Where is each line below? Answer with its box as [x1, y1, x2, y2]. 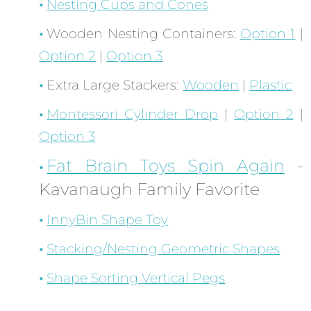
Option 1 [240, 26, 296, 42]
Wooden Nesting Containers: [47, 26, 241, 42]
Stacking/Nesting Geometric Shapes [47, 241, 280, 258]
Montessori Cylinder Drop [47, 106, 219, 123]
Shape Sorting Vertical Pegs [47, 270, 226, 287]
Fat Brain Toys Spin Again [47, 155, 285, 176]
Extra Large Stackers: [47, 77, 183, 94]
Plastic [249, 77, 292, 94]
